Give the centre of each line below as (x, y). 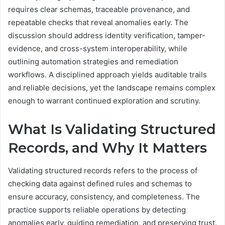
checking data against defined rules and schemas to (100, 183)
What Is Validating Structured (112, 130)
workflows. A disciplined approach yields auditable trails (107, 75)
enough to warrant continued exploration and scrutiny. (104, 101)
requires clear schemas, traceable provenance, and (99, 10)
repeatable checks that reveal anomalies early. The (98, 23)
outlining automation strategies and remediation (93, 62)
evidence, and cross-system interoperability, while (98, 49)
